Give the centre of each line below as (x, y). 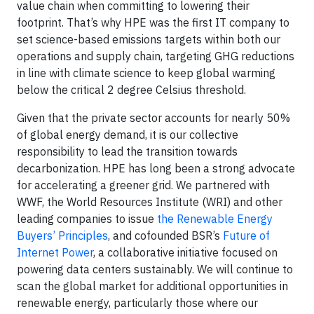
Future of (246, 235)
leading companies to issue (87, 219)
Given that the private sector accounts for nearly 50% (153, 118)
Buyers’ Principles (62, 235)
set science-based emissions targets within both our (149, 39)
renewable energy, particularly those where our (137, 303)
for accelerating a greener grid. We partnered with (143, 185)
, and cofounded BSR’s (165, 235)
